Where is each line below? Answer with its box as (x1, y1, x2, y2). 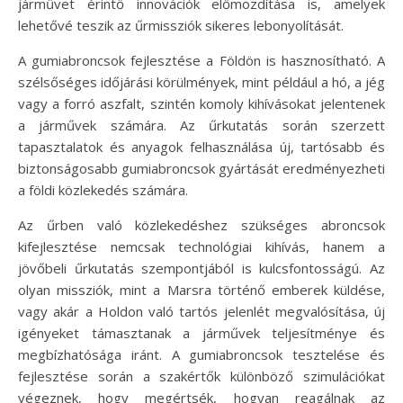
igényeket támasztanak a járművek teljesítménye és (18, 323, 385, 342)
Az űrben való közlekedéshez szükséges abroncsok (18, 215, 385, 234)
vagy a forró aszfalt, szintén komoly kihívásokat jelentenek (18, 94, 385, 112)
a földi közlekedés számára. (18, 180, 188, 199)
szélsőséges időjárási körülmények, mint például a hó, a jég (18, 72, 385, 91)
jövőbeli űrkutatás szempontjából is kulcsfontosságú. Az (18, 258, 385, 277)
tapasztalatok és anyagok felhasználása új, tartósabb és (18, 137, 385, 156)
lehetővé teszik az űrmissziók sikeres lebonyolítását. (18, 15, 344, 34)
